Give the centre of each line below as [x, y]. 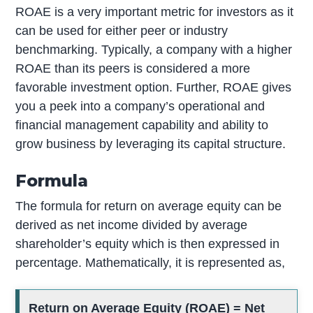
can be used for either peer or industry [122, 30]
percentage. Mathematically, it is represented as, [151, 262]
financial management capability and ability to [142, 125]
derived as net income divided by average [132, 225]
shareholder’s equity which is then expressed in [148, 243]
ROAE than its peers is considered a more [133, 68]
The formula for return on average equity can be [149, 206]
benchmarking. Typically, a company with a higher [154, 49]
